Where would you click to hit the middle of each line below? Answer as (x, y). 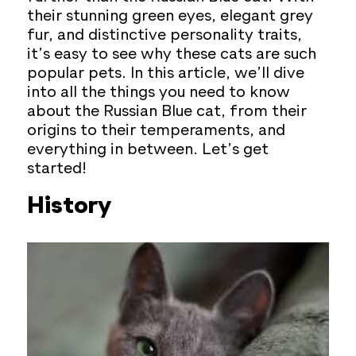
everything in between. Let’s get (148, 151)
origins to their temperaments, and (157, 132)
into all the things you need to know (159, 93)
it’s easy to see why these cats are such (172, 55)
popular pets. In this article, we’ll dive (166, 74)
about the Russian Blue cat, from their (167, 112)
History (70, 207)
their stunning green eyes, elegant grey (170, 17)
